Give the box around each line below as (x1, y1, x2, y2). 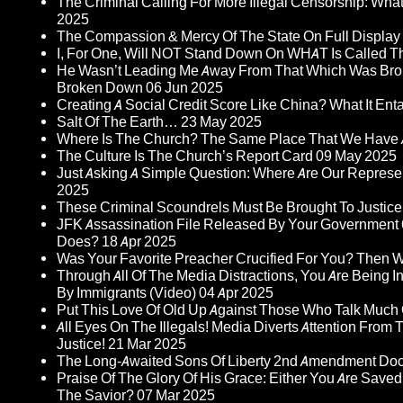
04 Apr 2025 (199, 284, 273, 302)
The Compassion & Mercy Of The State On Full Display (57, 28, 400, 46)
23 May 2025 (181, 113, 262, 131)
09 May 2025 (316, 148, 397, 166)
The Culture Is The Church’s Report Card (57, 148, 313, 166)
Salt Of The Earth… (57, 113, 178, 131)
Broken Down (57, 79, 143, 97)
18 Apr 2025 (102, 233, 176, 251)
